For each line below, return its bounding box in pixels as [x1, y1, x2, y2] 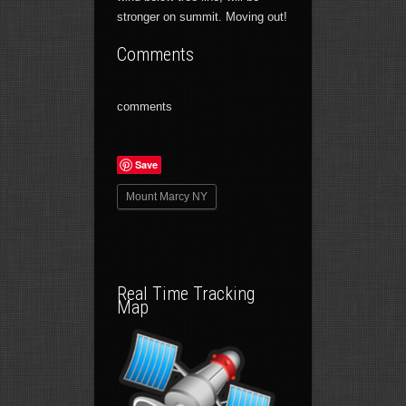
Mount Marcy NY [126, 190, 208, 203]
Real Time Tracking [117, 283, 255, 304]
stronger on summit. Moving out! [117, 10, 287, 24]
